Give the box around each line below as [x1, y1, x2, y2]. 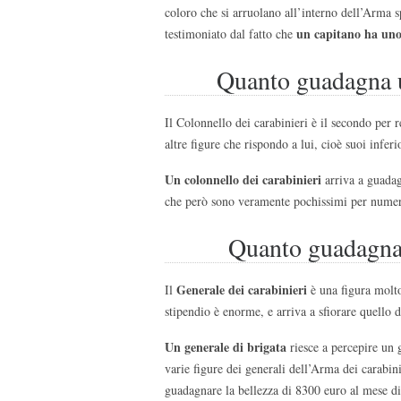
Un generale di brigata [165, 337, 286, 356]
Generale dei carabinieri [176, 279, 307, 299]
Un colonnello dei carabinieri [165, 169, 321, 189]
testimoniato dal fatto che [165, 24, 296, 42]
